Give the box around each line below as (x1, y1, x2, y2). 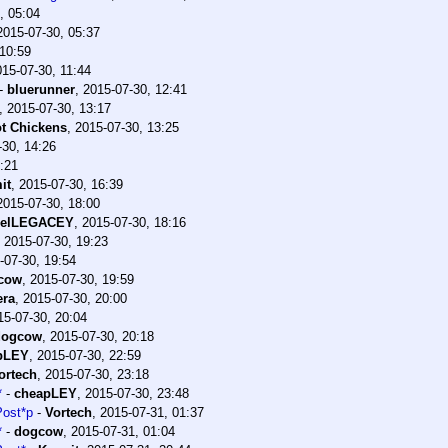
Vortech (45, 404, 92, 420)
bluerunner (7, 81, 75, 97)
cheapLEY (14, 385, 77, 401)
